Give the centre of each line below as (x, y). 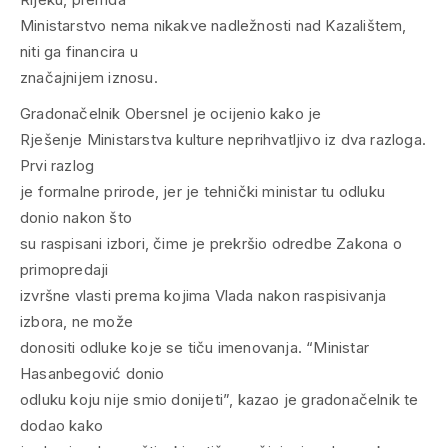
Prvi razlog (57, 165)
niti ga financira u (79, 51)
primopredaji (64, 269)
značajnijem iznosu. (89, 77)
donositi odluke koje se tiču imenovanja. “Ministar (194, 347)
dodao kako (61, 425)
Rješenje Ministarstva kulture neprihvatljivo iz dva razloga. (223, 139)
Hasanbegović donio (92, 373)
